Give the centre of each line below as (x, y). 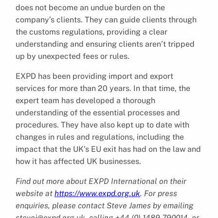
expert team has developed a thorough (85, 100)
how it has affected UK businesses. (78, 161)
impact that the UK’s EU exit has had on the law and (108, 149)
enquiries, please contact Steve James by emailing (105, 205)
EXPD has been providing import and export (94, 76)
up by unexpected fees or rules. (73, 56)
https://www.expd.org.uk (97, 193)
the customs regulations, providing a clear (91, 32)
